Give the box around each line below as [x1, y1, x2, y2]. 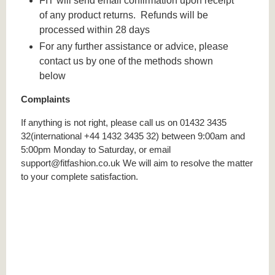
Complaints [21, 94, 70, 105]
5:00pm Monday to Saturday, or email [21, 144, 171, 155]
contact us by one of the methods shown [39, 56, 214, 67]
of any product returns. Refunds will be [39, 9, 209, 20]
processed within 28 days [39, 24, 150, 35]
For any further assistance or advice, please [39, 41, 229, 52]
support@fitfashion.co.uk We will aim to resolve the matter [21, 157, 253, 168]
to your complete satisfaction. [21, 171, 138, 182]
